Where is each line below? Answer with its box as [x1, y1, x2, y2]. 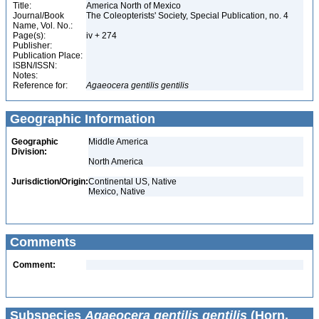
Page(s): [13, 31, 46, 41]
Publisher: [13, 41, 52, 51]
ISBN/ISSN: [13, 61, 57, 70]
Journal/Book [13, 11, 64, 21]
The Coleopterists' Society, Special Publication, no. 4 [86, 11, 291, 21]
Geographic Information [6, 112, 155, 126]
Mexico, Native [88, 187, 145, 197]
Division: [11, 147, 47, 157]
